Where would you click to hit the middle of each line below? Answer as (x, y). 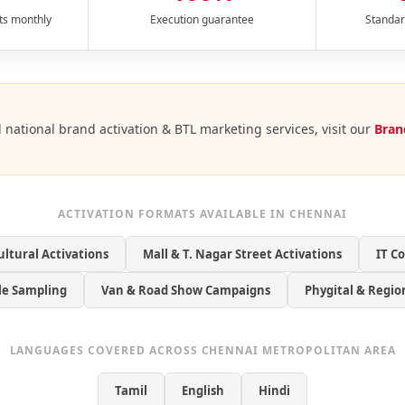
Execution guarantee (202, 20)
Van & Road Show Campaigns (185, 291)
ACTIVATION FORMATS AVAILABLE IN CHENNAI (202, 214)
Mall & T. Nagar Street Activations (242, 254)
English (203, 391)
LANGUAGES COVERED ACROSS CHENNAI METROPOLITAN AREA (202, 351)
